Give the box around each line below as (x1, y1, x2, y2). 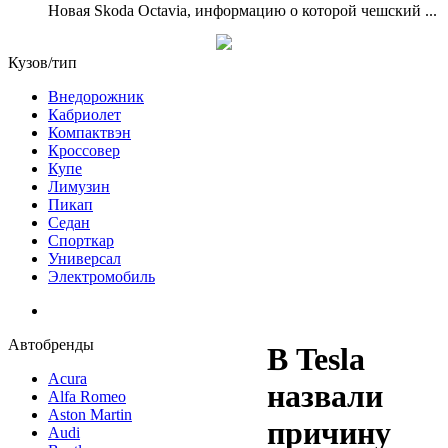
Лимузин (48, 178, 110, 195)
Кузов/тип (8, 54, 77, 71)
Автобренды (8, 336, 94, 353)
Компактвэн (48, 124, 131, 141)
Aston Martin (48, 406, 132, 423)
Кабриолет (48, 106, 121, 123)
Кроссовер (48, 142, 120, 159)
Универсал (48, 250, 121, 267)
